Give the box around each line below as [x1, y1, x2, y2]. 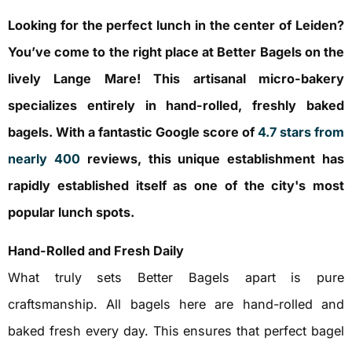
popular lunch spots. [8, 204, 134, 221]
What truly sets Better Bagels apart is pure [8, 269, 344, 285]
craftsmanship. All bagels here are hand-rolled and [8, 295, 344, 312]
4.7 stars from [258, 124, 344, 141]
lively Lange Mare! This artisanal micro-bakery [8, 71, 344, 87]
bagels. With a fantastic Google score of [8, 124, 258, 141]
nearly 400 [8, 151, 80, 167]
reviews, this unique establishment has [79, 151, 345, 167]
